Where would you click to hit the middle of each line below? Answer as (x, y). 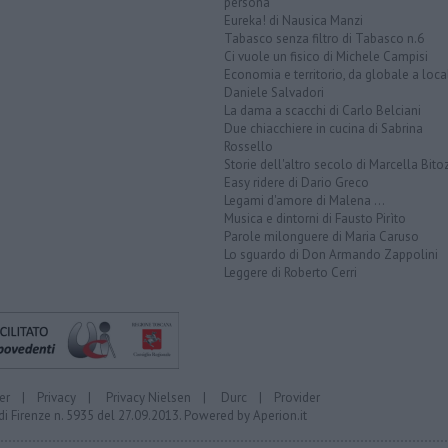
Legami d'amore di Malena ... (304, 200)
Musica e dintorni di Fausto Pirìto (315, 218)
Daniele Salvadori (274, 92)
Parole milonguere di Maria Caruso (321, 236)
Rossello (248, 146)
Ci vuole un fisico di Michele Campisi (326, 56)
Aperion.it (280, 415)
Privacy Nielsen (148, 397)
